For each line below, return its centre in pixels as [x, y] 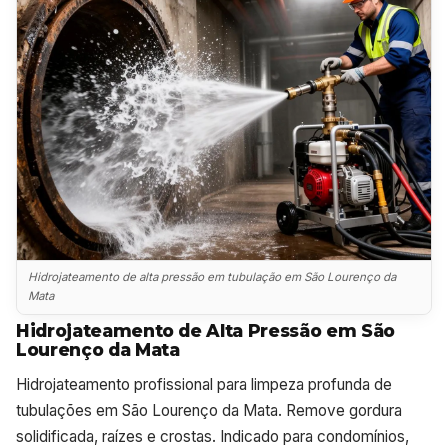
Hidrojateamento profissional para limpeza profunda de [204, 384]
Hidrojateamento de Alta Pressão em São [205, 330]
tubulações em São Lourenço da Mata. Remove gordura [209, 410]
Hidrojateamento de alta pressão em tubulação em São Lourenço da [212, 277]
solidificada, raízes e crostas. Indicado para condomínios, [212, 436]
